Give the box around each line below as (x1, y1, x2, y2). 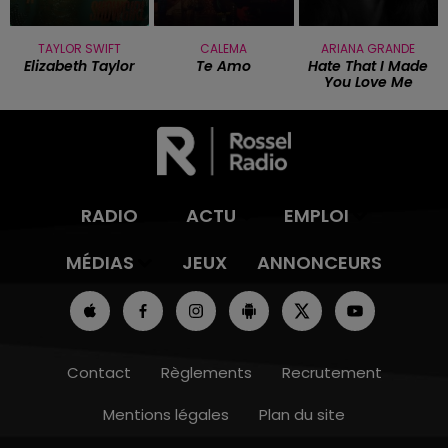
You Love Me (323, 72, 413, 93)
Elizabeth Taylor (24, 56, 136, 77)
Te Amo (196, 56, 252, 77)
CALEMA (200, 40, 248, 58)
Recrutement (281, 362, 382, 384)
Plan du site (259, 404, 345, 426)
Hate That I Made (308, 56, 429, 77)
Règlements (160, 362, 252, 384)
